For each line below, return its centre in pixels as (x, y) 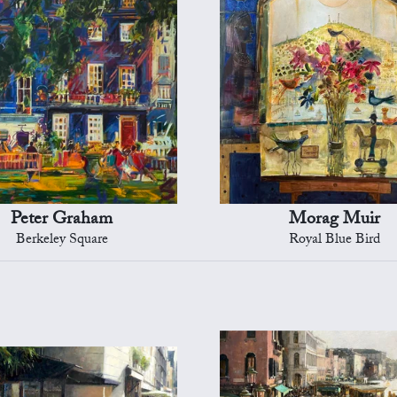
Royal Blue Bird (335, 241)
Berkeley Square (62, 241)
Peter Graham (62, 221)
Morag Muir (335, 221)
